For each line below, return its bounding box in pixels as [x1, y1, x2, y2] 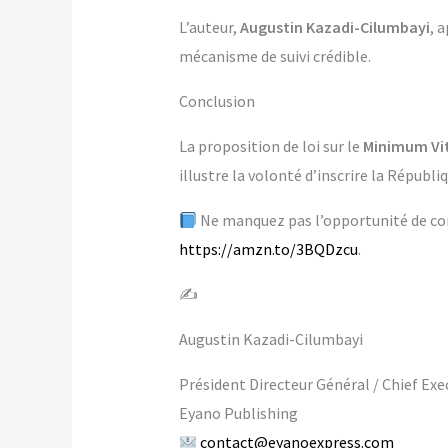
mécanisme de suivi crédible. [178, 46, 371, 67]
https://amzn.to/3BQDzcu [178, 239, 358, 260]
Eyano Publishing [178, 403, 298, 424]
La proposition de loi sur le [178, 136, 363, 157]
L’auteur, [178, 17, 240, 38]
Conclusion [178, 91, 255, 112]
